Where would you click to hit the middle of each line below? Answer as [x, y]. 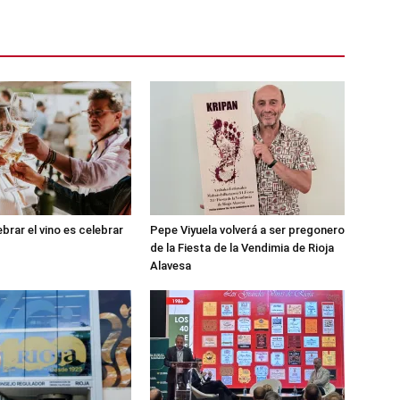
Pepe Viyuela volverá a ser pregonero [247, 229]
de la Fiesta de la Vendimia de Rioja [242, 247]
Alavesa [171, 265]
